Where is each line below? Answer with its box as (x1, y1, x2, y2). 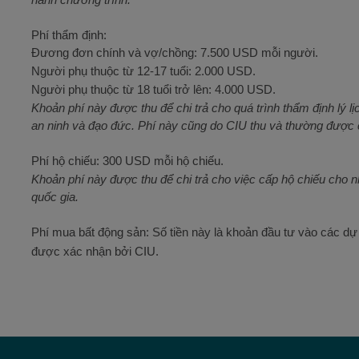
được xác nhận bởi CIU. (31, 244, 159, 258)
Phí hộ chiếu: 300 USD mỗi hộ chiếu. (31, 154, 224, 168)
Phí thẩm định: (31, 28, 107, 42)
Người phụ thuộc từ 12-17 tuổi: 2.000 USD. (31, 64, 256, 79)
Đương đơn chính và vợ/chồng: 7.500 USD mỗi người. (31, 46, 318, 60)
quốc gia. (31, 190, 79, 204)
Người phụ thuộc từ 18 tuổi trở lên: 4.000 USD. (31, 83, 276, 97)
